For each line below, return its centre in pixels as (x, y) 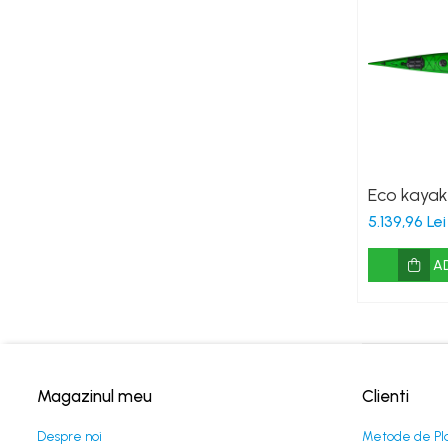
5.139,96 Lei (407, 221)
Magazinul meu (94, 396)
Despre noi (69, 436)
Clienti (385, 396)
